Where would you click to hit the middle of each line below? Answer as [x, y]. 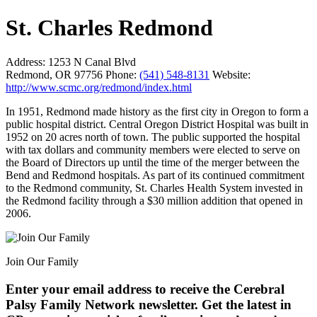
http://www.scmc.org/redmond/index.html [99, 88]
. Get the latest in [243, 305]
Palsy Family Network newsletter [100, 305]
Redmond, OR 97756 [56, 75]
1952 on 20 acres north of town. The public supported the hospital [153, 137]
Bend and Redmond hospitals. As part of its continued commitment [155, 175]
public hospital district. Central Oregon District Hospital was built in [157, 125]
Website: [231, 75]
